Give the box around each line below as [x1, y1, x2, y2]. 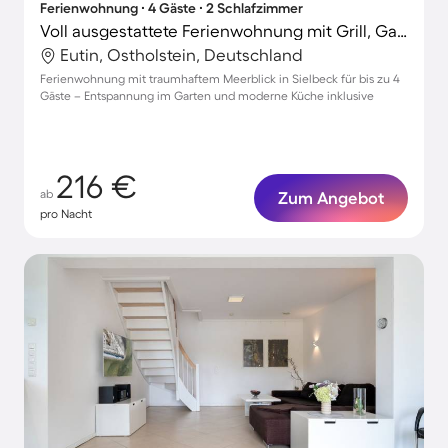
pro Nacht [40, 207, 92, 220]
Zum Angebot [278, 188, 384, 207]
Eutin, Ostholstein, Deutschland [60, 45, 303, 64]
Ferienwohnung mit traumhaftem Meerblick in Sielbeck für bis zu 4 [40, 72, 400, 85]
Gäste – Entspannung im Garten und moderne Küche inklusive [40, 89, 374, 102]
